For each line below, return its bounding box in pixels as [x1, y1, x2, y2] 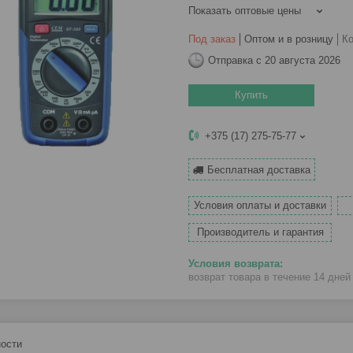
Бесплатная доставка [207, 164, 310, 176]
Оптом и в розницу [244, 33, 333, 46]
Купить [235, 89, 268, 102]
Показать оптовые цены [188, 5, 301, 17]
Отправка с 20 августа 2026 [208, 54, 340, 66]
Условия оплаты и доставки [194, 199, 327, 212]
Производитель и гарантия [196, 226, 324, 239]
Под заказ [188, 33, 236, 46]
